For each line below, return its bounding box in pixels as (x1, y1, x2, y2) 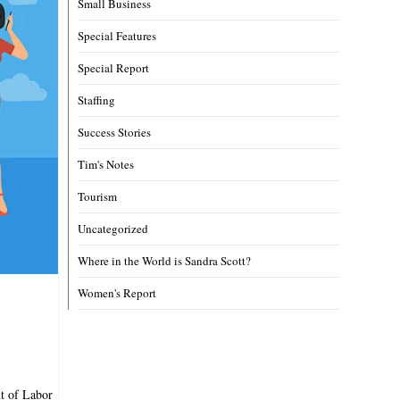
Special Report (78, 59, 150, 76)
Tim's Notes (78, 155, 135, 172)
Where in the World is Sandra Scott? (78, 252, 252, 269)
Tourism (78, 187, 118, 204)
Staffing (78, 91, 116, 108)
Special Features (78, 27, 157, 44)
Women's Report (78, 284, 157, 301)
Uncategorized (78, 220, 149, 237)
